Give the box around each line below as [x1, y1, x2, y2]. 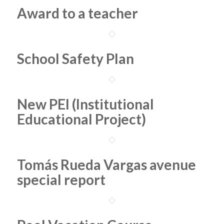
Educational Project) [16, 110, 146, 127]
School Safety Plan [16, 50, 134, 67]
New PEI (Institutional [16, 95, 154, 112]
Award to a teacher [16, 4, 138, 21]
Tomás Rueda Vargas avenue [16, 156, 196, 173]
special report [16, 171, 105, 188]
